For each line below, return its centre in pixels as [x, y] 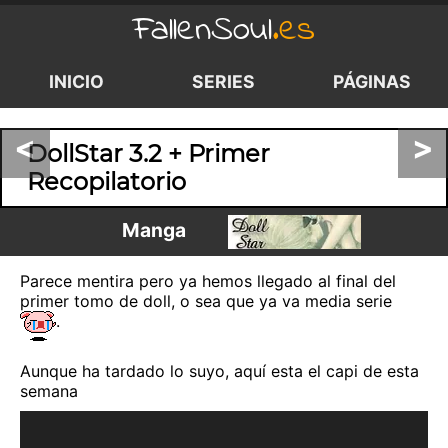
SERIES [224, 81]
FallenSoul [202, 30]
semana [49, 391]
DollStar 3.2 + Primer [148, 153]
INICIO [76, 81]
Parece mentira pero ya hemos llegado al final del [208, 281]
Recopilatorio [106, 181]
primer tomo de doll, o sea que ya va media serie [206, 301]
